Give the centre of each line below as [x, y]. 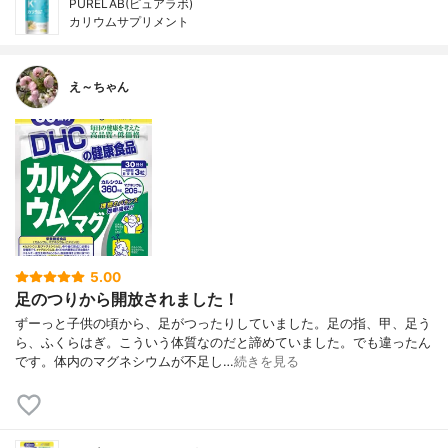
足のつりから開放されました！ [127, 298]
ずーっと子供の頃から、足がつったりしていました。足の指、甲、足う [223, 324]
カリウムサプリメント [129, 21]
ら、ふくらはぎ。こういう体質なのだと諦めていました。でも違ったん [223, 343]
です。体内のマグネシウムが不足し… [124, 362]
